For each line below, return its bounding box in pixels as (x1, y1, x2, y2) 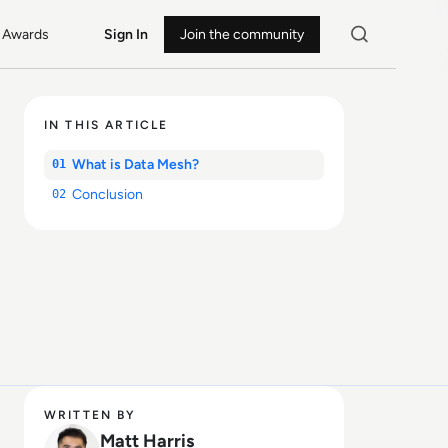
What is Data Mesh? (72, 156, 199, 173)
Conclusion (72, 186, 143, 203)
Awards (2, 25, 50, 43)
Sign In (103, 25, 148, 43)
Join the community (179, 25, 304, 43)
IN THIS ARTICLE (44, 118, 169, 132)
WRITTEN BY (44, 408, 137, 422)
